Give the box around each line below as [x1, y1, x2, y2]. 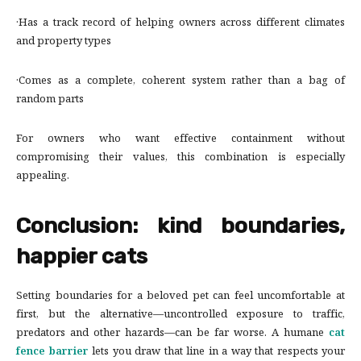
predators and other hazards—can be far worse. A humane [16, 325, 329, 343]
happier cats [16, 243, 147, 270]
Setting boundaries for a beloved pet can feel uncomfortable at [16, 288, 345, 306]
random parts [16, 91, 84, 110]
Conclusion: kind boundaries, [16, 213, 345, 239]
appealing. [16, 168, 69, 186]
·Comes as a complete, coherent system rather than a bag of [16, 73, 345, 91]
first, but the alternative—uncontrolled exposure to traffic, [16, 306, 345, 325]
